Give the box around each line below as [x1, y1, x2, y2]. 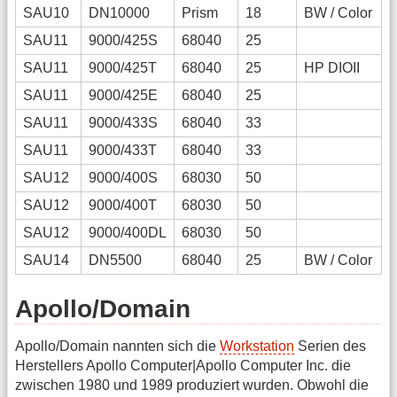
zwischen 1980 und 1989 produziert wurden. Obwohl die [15, 377, 369, 393]
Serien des [294, 338, 366, 354]
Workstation [220, 338, 294, 354]
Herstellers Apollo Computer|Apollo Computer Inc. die [15, 357, 351, 373]
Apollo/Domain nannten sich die [15, 338, 220, 354]
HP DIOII [304, 59, 360, 75]
